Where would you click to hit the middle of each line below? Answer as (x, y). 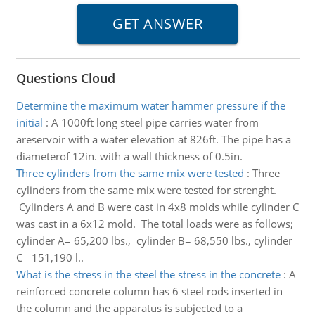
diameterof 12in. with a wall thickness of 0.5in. (129, 156)
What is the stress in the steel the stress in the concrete (148, 274)
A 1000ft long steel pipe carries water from (155, 122)
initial (29, 122)
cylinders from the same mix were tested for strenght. (146, 190)
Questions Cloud (65, 78)
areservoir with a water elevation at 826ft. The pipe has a (153, 139)
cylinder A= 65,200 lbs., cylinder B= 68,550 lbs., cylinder (154, 240)
